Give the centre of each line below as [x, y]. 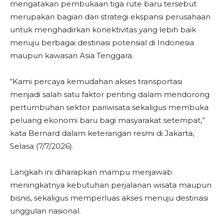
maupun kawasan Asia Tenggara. [72, 56]
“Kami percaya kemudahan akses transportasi [96, 81]
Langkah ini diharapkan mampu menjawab [91, 172]
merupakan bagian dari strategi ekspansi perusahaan [110, 17]
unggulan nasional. [45, 211]
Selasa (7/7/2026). [42, 146]
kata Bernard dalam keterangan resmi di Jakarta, [102, 133]
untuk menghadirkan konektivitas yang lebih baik [103, 30]
